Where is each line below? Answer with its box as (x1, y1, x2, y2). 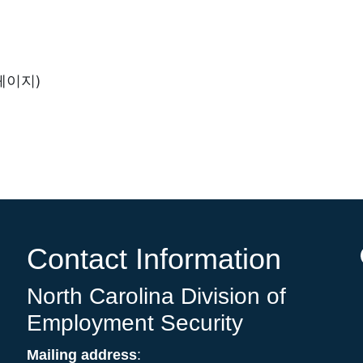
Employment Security (26, 310, 243, 336)
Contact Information (26, 242, 281, 276)
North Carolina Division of (26, 284, 286, 310)
